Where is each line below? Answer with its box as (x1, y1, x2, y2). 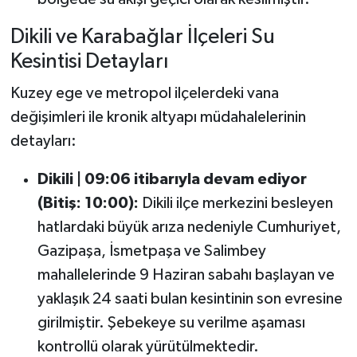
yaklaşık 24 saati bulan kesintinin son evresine (37, 290, 343, 307)
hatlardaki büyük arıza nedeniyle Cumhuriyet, (37, 218, 341, 235)
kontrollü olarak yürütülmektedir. (37, 338, 259, 355)
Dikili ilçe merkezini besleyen (138, 194, 333, 211)
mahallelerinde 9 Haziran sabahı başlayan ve (37, 266, 335, 283)
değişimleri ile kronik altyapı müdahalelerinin (10, 108, 306, 125)
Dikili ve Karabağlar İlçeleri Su (10, 26, 275, 49)
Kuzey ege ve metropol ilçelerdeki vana (10, 84, 279, 101)
